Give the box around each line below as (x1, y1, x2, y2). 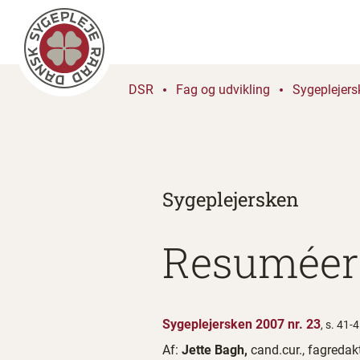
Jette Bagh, (182, 342, 251, 358)
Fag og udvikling (176, 82, 270, 97)
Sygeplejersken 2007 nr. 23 (162, 317, 321, 332)
